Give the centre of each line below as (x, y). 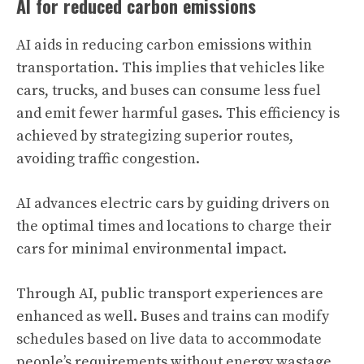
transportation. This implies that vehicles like (171, 68)
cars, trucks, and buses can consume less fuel (169, 91)
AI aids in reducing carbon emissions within (164, 45)
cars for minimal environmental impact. (152, 249)
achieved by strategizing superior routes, (155, 136)
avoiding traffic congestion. (108, 159)
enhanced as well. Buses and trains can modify (173, 316)
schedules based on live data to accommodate (169, 339)
